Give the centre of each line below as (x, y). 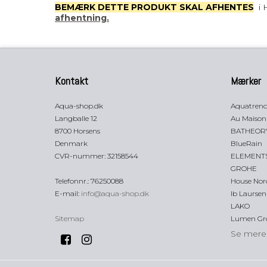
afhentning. (82, 18)
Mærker (246, 81)
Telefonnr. (71, 181)
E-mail (66, 193)
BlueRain (246, 143)
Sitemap (69, 218)
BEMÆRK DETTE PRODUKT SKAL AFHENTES (154, 7)
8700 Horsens (77, 131)
